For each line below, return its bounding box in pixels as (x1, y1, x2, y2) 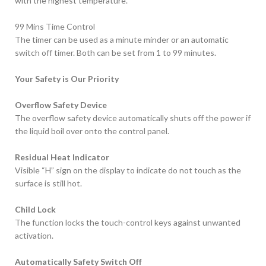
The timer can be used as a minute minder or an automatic (15, 34, 229, 45)
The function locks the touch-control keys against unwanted (15, 217, 240, 228)
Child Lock (15, 204, 56, 215)
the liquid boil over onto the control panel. (15, 126, 169, 137)
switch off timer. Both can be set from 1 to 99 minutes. (15, 47, 216, 58)
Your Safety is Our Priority (15, 74, 119, 84)
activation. (15, 230, 53, 241)
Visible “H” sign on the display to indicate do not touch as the (15, 165, 241, 176)
